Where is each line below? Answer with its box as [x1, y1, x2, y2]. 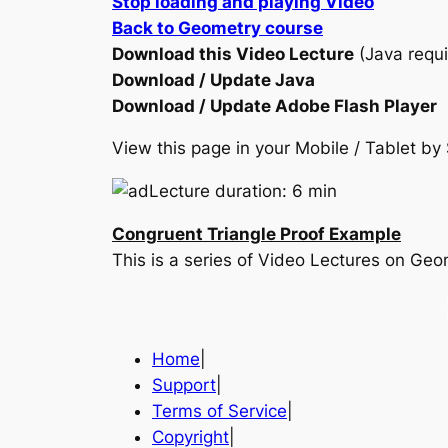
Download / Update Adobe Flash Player [112, 95, 437, 116]
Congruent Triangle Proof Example [112, 224, 401, 245]
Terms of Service [152, 400, 287, 421]
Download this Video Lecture [112, 43, 354, 64]
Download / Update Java [112, 69, 315, 90]
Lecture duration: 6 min [149, 181, 337, 202]
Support [152, 374, 216, 395]
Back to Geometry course [112, 17, 323, 38]
